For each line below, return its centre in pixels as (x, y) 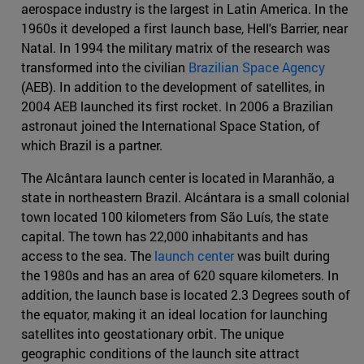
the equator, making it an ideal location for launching (174, 314)
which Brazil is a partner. (92, 145)
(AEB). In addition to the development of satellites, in (173, 87)
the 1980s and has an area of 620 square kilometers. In (180, 275)
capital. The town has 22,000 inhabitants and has (165, 236)
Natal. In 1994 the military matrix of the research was (175, 48)
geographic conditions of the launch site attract (160, 353)
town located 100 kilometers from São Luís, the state (175, 217)
